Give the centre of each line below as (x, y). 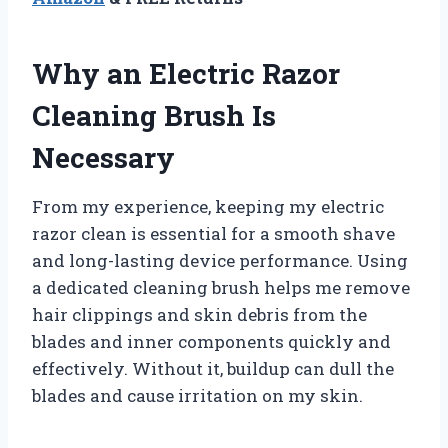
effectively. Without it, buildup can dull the (213, 369)
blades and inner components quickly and (211, 342)
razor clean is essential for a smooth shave (213, 234)
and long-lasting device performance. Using (220, 261)
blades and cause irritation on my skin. (197, 396)
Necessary (103, 158)
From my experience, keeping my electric (208, 207)
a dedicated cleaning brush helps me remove (221, 288)
